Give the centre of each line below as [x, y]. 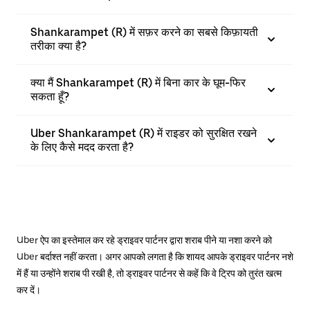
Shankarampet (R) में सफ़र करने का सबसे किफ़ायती [144, 32]
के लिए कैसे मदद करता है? [82, 147]
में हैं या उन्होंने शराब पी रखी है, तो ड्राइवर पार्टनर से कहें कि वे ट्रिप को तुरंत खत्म [149, 273]
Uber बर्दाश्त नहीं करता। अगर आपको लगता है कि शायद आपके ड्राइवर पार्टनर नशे [155, 256]
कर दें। [29, 290]
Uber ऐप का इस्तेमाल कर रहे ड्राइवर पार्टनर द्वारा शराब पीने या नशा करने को [144, 240]
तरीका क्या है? [58, 46]
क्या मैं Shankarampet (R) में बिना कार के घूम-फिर [138, 82]
